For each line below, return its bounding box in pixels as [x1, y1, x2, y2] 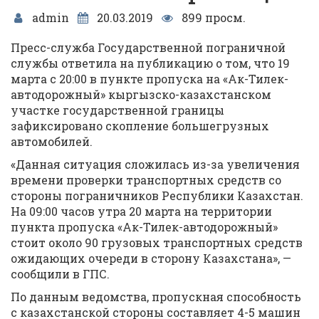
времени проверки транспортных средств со [11, 172, 281, 187]
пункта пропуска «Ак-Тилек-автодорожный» [11, 219, 278, 234]
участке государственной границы [11, 103, 224, 117]
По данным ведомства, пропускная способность [11, 289, 301, 304]
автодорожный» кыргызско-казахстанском [11, 87, 271, 102]
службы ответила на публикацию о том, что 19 [11, 56, 290, 70]
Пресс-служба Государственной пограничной [11, 40, 286, 55]
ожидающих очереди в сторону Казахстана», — [11, 251, 291, 266]
